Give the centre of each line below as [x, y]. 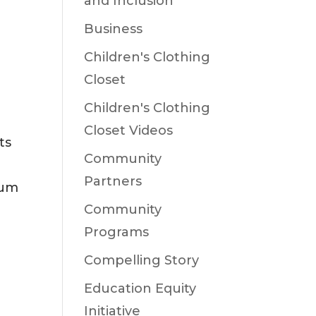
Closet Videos [129, 130]
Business [114, 29]
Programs [117, 232]
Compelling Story [142, 260]
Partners [113, 181]
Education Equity [140, 288]
